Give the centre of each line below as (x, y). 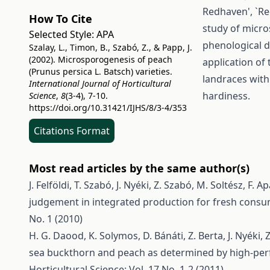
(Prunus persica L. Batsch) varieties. (101, 71)
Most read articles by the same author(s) (139, 168)
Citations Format (72, 131)
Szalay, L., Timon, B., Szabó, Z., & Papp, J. (111, 47)
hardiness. (226, 96)
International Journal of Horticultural (100, 83)
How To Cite (61, 19)
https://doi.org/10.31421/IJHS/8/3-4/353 (108, 108)
